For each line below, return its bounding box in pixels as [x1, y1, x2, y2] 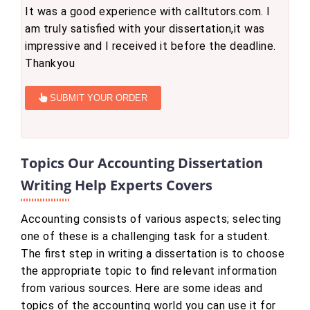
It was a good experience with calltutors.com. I [25, 5, 271, 19]
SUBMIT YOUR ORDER [47, 93, 147, 104]
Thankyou [25, 57, 75, 71]
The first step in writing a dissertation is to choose [21, 247, 284, 261]
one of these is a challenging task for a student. [21, 230, 271, 244]
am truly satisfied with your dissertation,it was [25, 22, 265, 36]
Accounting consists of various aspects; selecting [21, 212, 282, 226]
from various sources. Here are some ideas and [21, 282, 263, 295]
